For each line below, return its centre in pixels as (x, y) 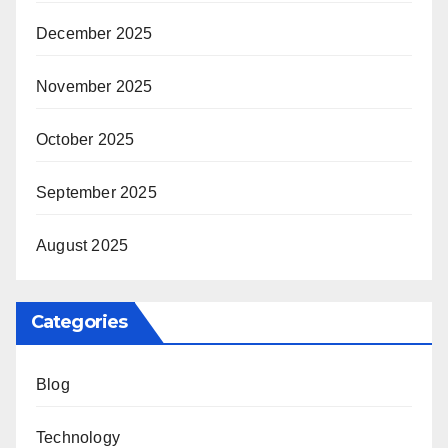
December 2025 (94, 33)
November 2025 (94, 86)
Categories (79, 321)
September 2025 (96, 192)
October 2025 (85, 139)
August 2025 (82, 245)
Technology (78, 437)
